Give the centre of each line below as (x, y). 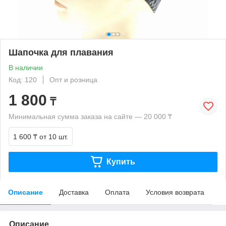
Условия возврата (175, 192)
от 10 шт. (54, 136)
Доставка (74, 192)
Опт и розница (73, 79)
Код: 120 (23, 79)
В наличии (26, 67)
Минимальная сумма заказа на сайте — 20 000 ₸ (90, 116)
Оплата (117, 192)
